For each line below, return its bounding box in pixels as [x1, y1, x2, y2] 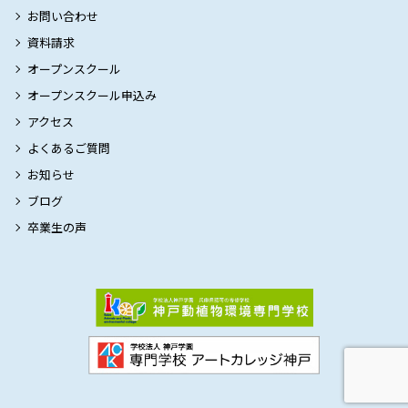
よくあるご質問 [27, 139, 110, 158]
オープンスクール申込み [27, 87, 157, 105]
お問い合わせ [27, 7, 98, 25]
